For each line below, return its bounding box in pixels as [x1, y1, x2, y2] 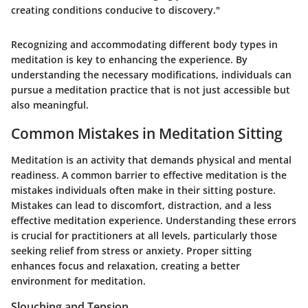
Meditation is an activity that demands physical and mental [11, 153, 291, 166]
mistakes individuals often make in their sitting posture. [11, 183, 276, 197]
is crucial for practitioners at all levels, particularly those [11, 228, 277, 242]
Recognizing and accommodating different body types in [11, 38, 278, 52]
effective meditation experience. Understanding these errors [11, 213, 296, 227]
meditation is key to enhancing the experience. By [11, 53, 247, 67]
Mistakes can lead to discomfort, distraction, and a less [11, 198, 272, 212]
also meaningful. [11, 98, 89, 112]
